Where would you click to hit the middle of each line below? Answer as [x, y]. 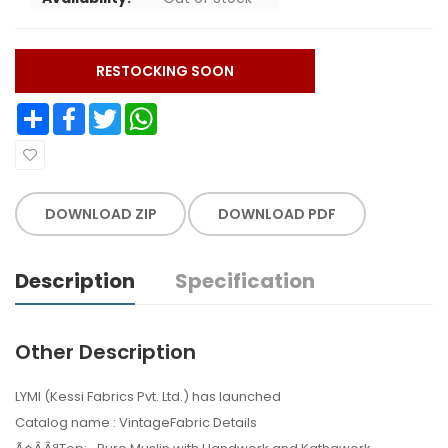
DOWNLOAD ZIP [100, 213]
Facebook [104, 110]
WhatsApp [176, 110]
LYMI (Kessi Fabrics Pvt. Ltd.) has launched [148, 396]
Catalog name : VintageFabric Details [136, 422]
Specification [245, 280]
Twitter [135, 110]
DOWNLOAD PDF [277, 213]
